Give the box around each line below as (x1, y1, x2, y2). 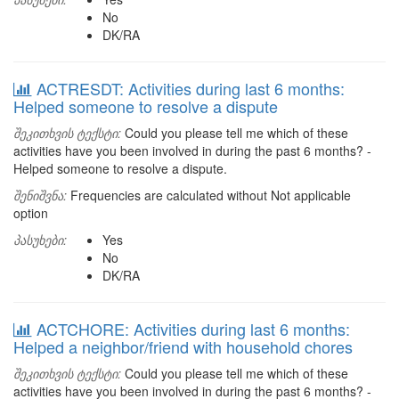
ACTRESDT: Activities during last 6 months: (37, 77, 345, 100)
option (13, 204, 48, 222)
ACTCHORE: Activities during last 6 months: (37, 317, 350, 340)
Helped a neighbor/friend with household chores (13, 335, 353, 358)
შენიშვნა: (13, 186, 67, 204)
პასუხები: (13, 231, 67, 248)
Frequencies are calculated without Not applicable (67, 186, 351, 204)
